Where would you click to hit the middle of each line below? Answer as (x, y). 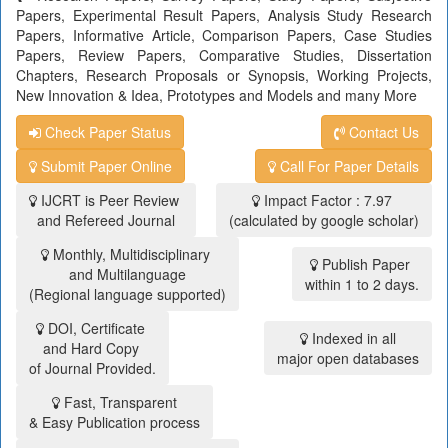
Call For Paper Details (347, 166)
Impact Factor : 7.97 (328, 200)
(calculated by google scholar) (324, 220)
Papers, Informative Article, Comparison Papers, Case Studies (224, 35)
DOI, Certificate (96, 328)
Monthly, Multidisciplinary (131, 254)
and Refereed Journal (106, 220)
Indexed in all (352, 338)
